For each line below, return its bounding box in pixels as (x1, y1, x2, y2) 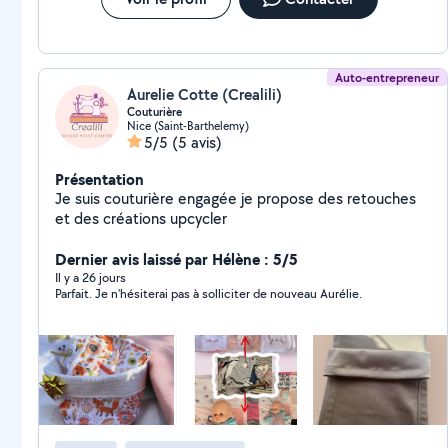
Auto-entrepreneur (335, 69, 440, 86)
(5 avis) (172, 132, 222, 153)
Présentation (55, 168, 144, 190)
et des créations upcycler (55, 208, 227, 229)
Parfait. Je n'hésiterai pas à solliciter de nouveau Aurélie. (55, 285, 362, 302)
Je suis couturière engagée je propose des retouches (55, 188, 416, 209)
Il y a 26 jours (55, 269, 126, 286)
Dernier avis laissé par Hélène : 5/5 (55, 248, 298, 270)
